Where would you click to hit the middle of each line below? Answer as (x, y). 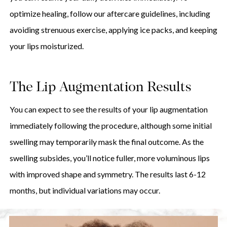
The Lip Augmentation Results (100, 88)
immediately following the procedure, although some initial (110, 126)
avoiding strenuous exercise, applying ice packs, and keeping (113, 30)
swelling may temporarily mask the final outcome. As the (106, 142)
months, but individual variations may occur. (85, 191)
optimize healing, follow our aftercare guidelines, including (110, 14)
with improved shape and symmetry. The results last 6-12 (107, 174)
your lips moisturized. (46, 46)
